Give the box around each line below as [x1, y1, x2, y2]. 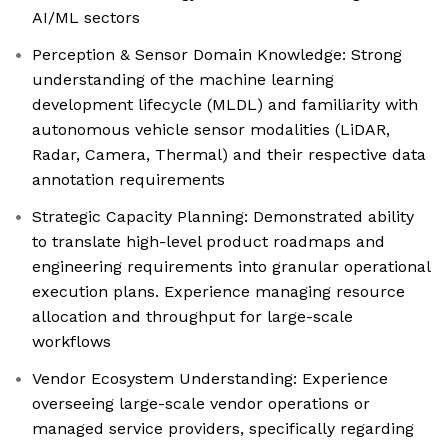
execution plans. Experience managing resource [32, 282, 405, 302]
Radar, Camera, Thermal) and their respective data [32, 145, 426, 165]
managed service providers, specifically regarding [32, 419, 414, 439]
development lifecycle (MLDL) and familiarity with [32, 95, 418, 115]
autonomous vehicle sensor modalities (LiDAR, [32, 120, 390, 140]
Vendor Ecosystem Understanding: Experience [32, 369, 388, 389]
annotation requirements [32, 170, 225, 190]
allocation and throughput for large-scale [32, 307, 353, 327]
